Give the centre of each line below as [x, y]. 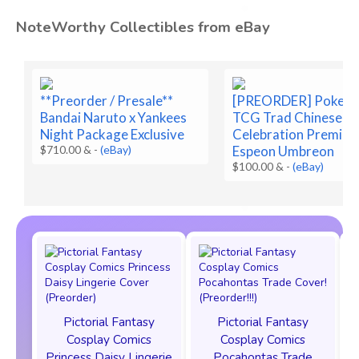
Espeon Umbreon [284, 151]
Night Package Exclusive [113, 134]
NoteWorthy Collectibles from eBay [143, 27]
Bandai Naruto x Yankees [114, 117]
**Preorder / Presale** [107, 100]
